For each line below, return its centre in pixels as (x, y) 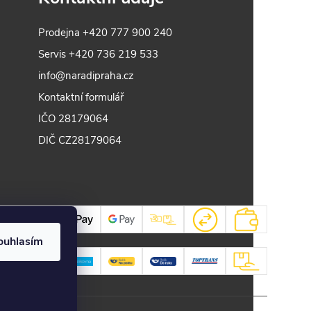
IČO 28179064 (74, 119)
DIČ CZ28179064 (80, 141)
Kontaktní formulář (81, 98)
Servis (54, 54)
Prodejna (61, 33)
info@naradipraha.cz (86, 76)
